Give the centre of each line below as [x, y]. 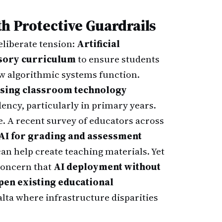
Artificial [98, 44]
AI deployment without [107, 166]
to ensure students [118, 59]
